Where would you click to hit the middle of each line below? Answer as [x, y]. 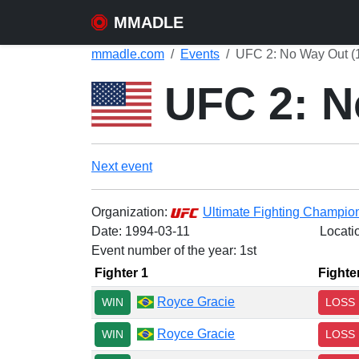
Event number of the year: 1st [174, 250]
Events [200, 54]
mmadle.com [128, 54]
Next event [122, 166]
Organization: [131, 212]
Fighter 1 [121, 273]
